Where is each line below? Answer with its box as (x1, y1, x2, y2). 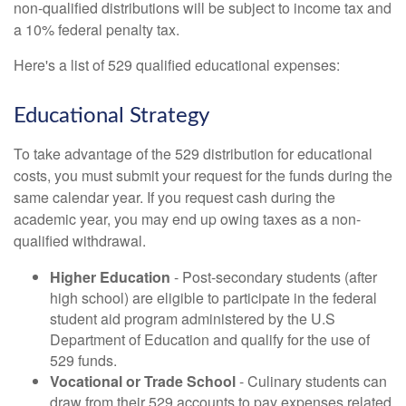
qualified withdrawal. (14, 230, 146, 251)
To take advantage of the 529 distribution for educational (14, 143, 372, 164)
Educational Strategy (14, 105, 209, 127)
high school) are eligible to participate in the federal (50, 287, 377, 308)
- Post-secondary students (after (170, 266, 377, 287)
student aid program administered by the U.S (50, 308, 335, 329)
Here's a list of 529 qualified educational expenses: (14, 54, 340, 75)
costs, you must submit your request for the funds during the (14, 165, 392, 186)
